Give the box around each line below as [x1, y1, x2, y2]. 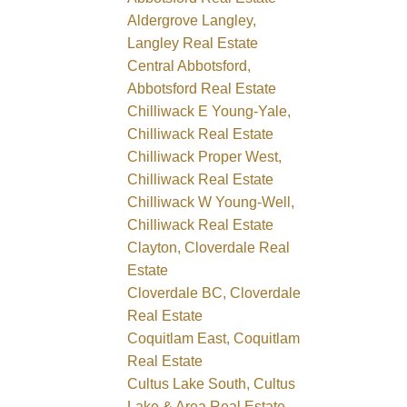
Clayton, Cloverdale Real [127, 239, 291, 255]
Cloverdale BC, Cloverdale [127, 284, 302, 301]
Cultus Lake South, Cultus [127, 375, 296, 392]
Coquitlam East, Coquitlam [127, 330, 301, 346]
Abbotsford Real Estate [127, 80, 277, 96]
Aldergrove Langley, [127, 12, 257, 28]
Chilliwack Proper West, [127, 148, 283, 164]
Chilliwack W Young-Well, [127, 194, 295, 210]
